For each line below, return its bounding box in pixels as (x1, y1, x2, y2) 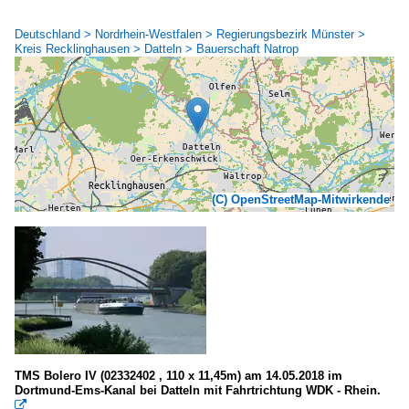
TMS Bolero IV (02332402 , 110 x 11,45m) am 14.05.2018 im (15, 368, 342, 383)
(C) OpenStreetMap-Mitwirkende (212, 192, 390, 206)
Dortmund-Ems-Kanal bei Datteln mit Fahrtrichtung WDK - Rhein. (15, 383, 381, 397)
